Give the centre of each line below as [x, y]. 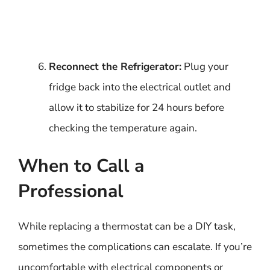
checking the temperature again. [123, 128]
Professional [71, 191]
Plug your [205, 66]
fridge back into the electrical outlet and [140, 87]
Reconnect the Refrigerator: [115, 66]
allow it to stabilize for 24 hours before [137, 107]
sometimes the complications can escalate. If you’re [135, 247]
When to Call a [81, 166]
